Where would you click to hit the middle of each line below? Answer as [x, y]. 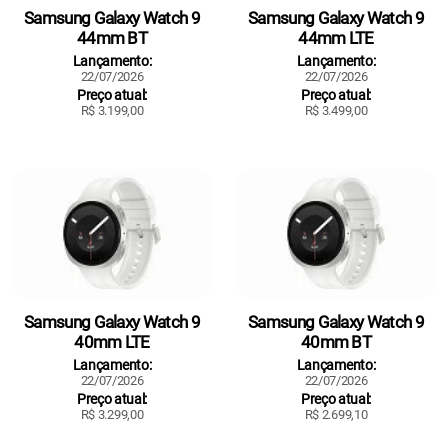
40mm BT [336, 342]
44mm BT [112, 37]
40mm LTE [112, 342]
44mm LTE [336, 37]
